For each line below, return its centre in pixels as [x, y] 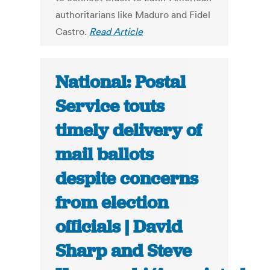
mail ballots [105, 155]
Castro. [73, 32]
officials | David [119, 227]
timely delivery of [129, 130]
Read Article [116, 32]
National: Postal [121, 82]
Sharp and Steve [124, 251]
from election [112, 203]
